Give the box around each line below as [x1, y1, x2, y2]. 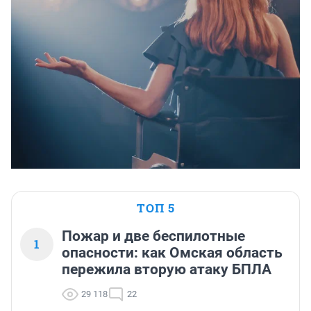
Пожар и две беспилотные [62, 228, 245, 245]
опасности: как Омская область [62, 244, 283, 262]
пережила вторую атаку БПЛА [62, 261, 271, 278]
